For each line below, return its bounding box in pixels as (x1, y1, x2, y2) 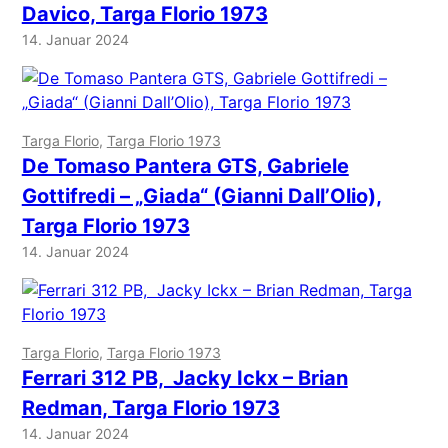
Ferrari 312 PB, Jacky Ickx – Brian (21, 366, 348, 391)
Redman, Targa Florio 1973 (21, 396, 280, 421)
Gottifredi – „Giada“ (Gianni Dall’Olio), (21, 184, 382, 209)
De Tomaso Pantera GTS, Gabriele (21, 154, 349, 179)
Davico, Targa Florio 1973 (21, 2, 268, 27)
